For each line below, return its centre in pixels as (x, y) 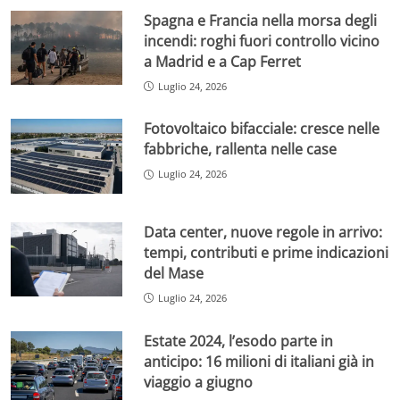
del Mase (174, 273)
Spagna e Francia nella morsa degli (261, 20)
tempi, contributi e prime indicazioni (267, 252)
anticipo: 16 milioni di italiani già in (259, 361)
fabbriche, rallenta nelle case (241, 150)
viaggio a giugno (199, 382)
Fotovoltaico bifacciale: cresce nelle (262, 129)
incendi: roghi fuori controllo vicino (262, 41)
